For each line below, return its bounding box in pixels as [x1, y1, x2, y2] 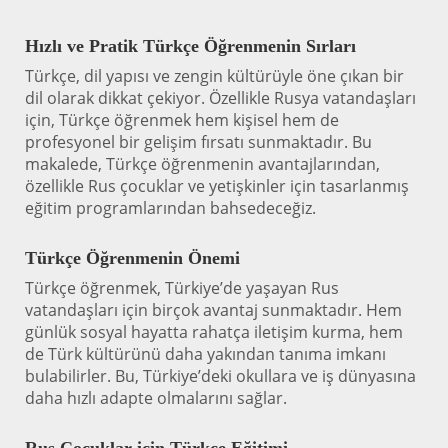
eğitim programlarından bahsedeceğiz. [25, 196, 316, 219]
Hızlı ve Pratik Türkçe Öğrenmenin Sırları [25, 35, 356, 56]
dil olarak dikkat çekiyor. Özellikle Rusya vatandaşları [25, 86, 416, 109]
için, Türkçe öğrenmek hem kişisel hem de [25, 108, 339, 131]
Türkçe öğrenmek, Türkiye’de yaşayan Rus [25, 276, 339, 299]
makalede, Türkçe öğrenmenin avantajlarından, [25, 152, 380, 175]
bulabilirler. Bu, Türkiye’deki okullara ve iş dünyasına [25, 364, 416, 387]
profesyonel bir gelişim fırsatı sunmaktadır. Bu [25, 130, 372, 153]
